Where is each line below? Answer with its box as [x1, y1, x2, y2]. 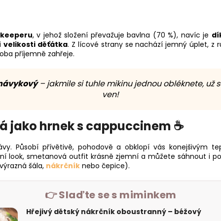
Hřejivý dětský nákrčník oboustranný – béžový [26, 206, 201, 217]
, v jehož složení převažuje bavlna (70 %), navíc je [32, 30, 212, 40]
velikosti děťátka [3, 39, 68, 49]
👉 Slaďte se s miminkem [44, 187, 177, 202]
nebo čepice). [80, 160, 130, 171]
